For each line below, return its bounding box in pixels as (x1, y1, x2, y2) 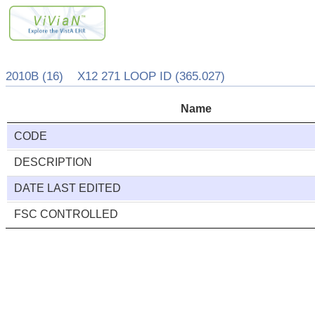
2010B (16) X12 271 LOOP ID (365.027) (6, 70, 225, 84)
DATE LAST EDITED (14, 182, 122, 195)
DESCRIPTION (14, 156, 93, 169)
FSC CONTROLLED (14, 208, 119, 221)
